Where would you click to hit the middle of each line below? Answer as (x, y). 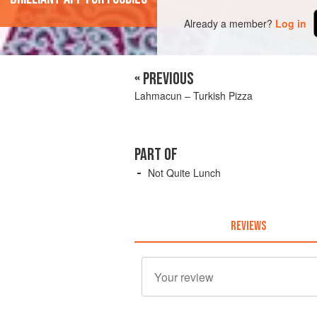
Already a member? (229, 23)
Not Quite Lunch (184, 173)
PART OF (156, 155)
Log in (291, 23)
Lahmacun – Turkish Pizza (194, 96)
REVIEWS (248, 226)
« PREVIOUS (164, 79)
